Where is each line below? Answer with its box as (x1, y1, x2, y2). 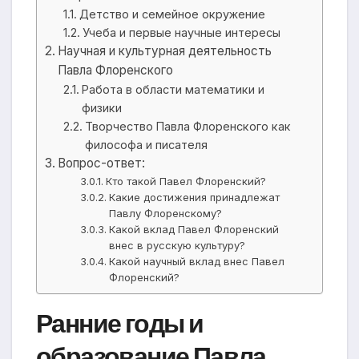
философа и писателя (84, 138, 208, 152)
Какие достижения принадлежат (109, 191, 280, 204)
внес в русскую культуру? (109, 239, 246, 252)
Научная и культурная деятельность (58, 43, 272, 59)
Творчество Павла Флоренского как (84, 119, 291, 134)
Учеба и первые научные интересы (82, 26, 280, 40)
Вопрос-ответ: (58, 155, 146, 171)
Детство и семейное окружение (79, 7, 265, 22)
